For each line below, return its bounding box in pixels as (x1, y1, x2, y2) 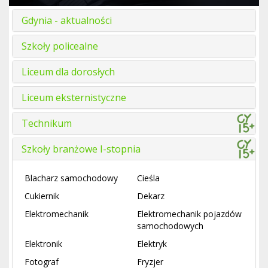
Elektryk (137, 238, 167, 250)
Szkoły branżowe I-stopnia (22, 142, 141, 156)
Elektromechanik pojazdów (137, 208, 242, 220)
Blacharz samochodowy (25, 172, 118, 184)
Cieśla (137, 172, 160, 184)
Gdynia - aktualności (22, 14, 112, 28)
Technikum (22, 117, 72, 130)
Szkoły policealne (22, 39, 98, 53)
